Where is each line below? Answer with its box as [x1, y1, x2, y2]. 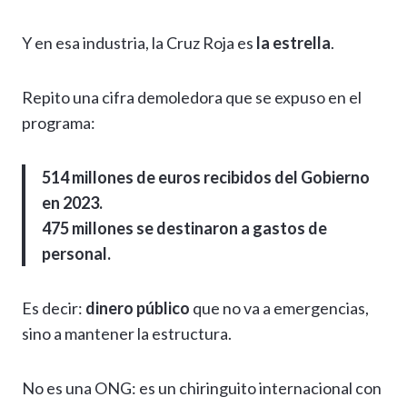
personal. [42, 243, 111, 264]
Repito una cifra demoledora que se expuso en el [22, 87, 362, 108]
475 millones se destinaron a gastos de [42, 218, 327, 239]
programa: [22, 113, 95, 134]
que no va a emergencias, [190, 298, 369, 319]
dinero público [85, 298, 190, 319]
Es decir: [22, 298, 85, 319]
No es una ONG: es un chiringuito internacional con [22, 378, 382, 399]
